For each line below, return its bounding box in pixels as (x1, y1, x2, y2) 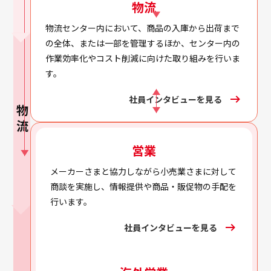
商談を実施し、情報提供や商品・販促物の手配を (50, 180, 237, 192)
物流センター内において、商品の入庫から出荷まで (45, 22, 240, 34)
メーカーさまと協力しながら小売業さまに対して (50, 165, 237, 177)
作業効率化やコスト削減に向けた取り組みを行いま (45, 52, 241, 65)
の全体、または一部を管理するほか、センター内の (45, 37, 241, 50)
